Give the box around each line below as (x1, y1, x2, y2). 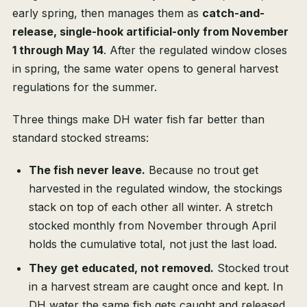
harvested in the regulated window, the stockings (29, 182, 282, 196)
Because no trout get (145, 163, 258, 177)
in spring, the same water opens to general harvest (12, 62, 278, 76)
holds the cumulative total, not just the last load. (29, 237, 277, 251)
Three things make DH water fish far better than (12, 112, 265, 127)
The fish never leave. (29, 163, 145, 177)
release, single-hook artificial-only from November (12, 25, 288, 39)
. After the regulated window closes (103, 43, 287, 58)
